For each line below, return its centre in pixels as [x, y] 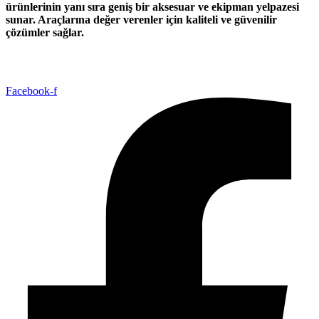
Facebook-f [31, 91]
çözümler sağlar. [45, 33]
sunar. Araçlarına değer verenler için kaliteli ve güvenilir [141, 20]
